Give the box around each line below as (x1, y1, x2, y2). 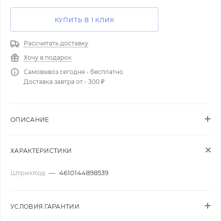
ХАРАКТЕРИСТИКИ (10, 147, 72, 154)
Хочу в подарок (24, 54, 72, 61)
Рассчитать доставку (24, 39, 88, 47)
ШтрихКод (10, 169, 46, 177)
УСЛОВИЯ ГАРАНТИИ (10, 203, 79, 210)
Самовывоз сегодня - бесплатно (24, 68, 123, 75)
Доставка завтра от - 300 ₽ (24, 78, 105, 85)
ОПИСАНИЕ (10, 116, 49, 123)
